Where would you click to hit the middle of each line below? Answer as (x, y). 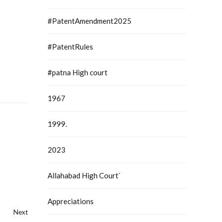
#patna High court (78, 73)
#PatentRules (70, 47)
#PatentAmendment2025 (89, 21)
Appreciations (71, 201)
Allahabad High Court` (84, 176)
